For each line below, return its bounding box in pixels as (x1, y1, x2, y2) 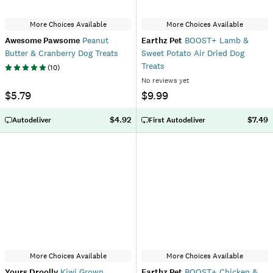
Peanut (80, 35, 108, 46)
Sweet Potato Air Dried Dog (141, 48, 244, 58)
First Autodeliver (149, 115, 205, 125)
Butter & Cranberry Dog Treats (5, 48, 118, 58)
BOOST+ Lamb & (182, 35, 249, 46)
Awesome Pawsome (5, 35, 80, 46)
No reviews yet (141, 76, 190, 85)
